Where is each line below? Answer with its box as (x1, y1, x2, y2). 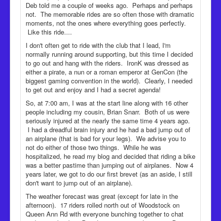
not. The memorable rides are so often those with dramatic (26, 9, 194, 19)
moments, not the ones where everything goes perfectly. (26, 18, 186, 28)
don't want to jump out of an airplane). (26, 178, 133, 187)
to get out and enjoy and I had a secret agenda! (26, 84, 161, 94)
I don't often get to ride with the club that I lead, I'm (26, 40, 171, 50)
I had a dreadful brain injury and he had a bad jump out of (26, 124, 190, 134)
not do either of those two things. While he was (26, 142, 161, 152)
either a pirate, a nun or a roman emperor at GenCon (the (26, 67, 187, 76)
